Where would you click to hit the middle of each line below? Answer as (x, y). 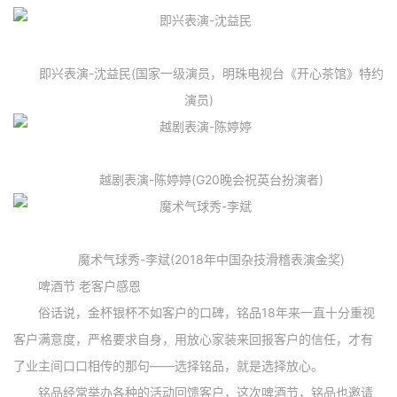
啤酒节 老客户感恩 (77, 285)
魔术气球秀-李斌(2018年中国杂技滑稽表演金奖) (198, 259)
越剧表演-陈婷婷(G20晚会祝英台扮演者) (198, 179)
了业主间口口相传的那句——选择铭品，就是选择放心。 (168, 365)
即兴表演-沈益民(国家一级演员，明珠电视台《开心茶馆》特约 (198, 73)
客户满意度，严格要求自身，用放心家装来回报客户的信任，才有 (193, 339)
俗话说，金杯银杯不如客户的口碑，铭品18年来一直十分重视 (194, 312)
